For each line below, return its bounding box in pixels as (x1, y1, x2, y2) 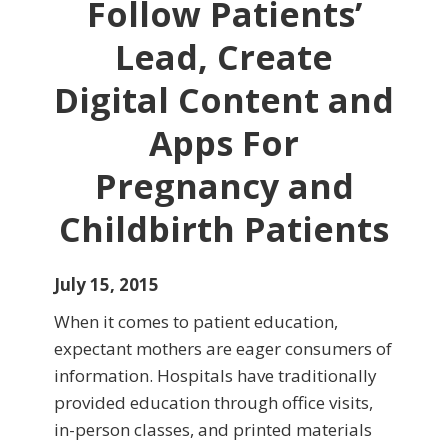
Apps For (149, 120, 299, 167)
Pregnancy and (94, 163, 354, 210)
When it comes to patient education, (54, 310, 338, 334)
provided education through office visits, (54, 391, 373, 415)
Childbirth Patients (59, 206, 389, 253)
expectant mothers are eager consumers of (54, 337, 392, 361)
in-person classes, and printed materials (54, 418, 372, 442)
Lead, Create (115, 34, 333, 81)
